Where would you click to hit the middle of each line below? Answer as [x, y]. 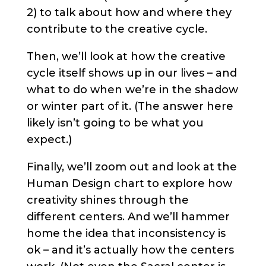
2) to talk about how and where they [129, 13]
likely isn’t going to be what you [115, 123]
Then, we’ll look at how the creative [126, 57]
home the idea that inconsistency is [126, 234]
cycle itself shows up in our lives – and [132, 73]
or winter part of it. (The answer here [130, 107]
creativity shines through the [107, 200]
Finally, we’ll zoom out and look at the [132, 167]
